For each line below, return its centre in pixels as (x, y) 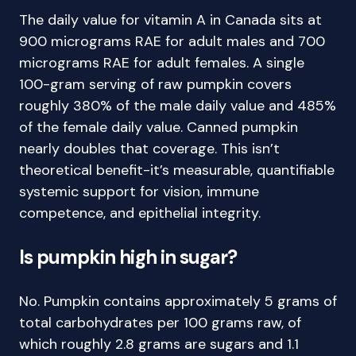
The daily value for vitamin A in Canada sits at (170, 20)
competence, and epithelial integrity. (140, 213)
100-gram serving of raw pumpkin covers (155, 84)
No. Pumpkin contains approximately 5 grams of (178, 301)
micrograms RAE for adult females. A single (162, 63)
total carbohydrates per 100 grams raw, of (160, 323)
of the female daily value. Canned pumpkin (159, 127)
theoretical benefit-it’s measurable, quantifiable (177, 170)
